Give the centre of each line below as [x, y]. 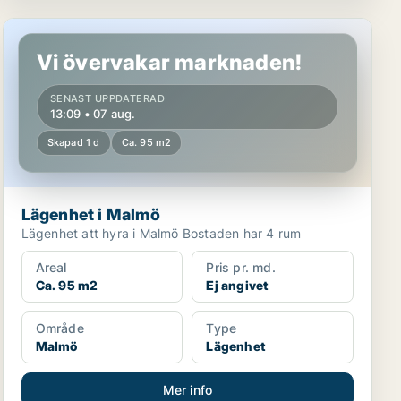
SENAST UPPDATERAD [107, 98]
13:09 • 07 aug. [93, 114]
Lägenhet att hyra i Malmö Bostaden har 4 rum [242, 233]
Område [60, 328]
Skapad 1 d [73, 142]
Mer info [188, 390]
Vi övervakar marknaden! [169, 62]
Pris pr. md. [241, 267]
